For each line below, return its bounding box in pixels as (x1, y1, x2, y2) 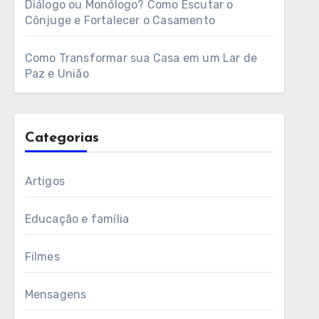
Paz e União (24, 67, 89, 80)
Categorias (24, 131, 99, 145)
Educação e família (24, 212, 130, 226)
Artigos (24, 174, 66, 188)
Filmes (24, 250, 60, 263)
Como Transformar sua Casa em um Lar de (24, 51, 258, 65)
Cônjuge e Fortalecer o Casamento (24, 14, 216, 27)
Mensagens (24, 288, 87, 301)
